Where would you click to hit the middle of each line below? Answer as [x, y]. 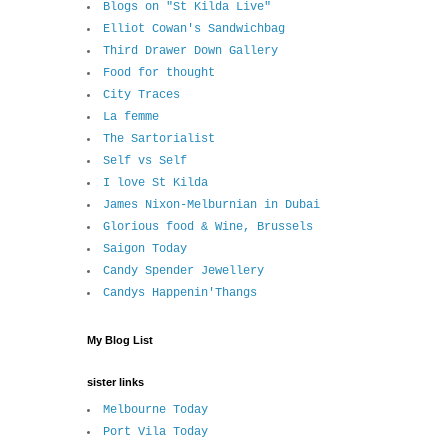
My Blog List [120, 340]
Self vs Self [145, 161]
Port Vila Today [155, 432]
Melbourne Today [155, 410]
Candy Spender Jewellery [183, 271]
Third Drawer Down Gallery [190, 51]
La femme [131, 117]
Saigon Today [145, 249]
